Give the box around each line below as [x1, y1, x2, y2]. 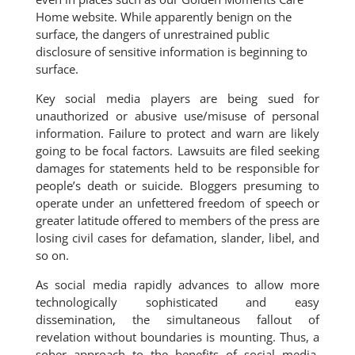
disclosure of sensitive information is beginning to [35, 44, 307, 59]
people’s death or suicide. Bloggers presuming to [35, 177, 320, 193]
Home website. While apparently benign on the [35, 9, 292, 25]
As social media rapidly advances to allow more [35, 277, 320, 292]
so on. [35, 247, 69, 263]
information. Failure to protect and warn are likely [35, 125, 320, 141]
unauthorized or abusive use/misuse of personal [35, 108, 320, 124]
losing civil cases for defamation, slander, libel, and [35, 230, 320, 246]
